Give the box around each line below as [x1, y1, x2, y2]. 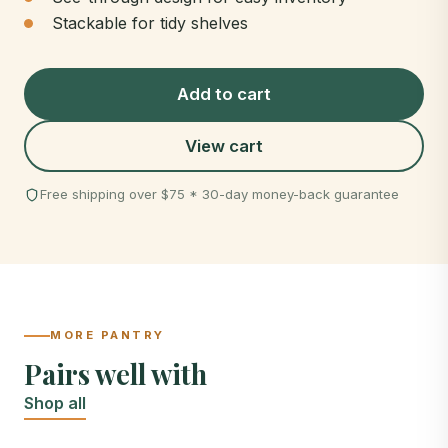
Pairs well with [24, 356, 207, 393]
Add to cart [177, 84, 271, 105]
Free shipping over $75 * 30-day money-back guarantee [40, 186, 399, 203]
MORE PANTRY [50, 328, 165, 343]
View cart [185, 136, 263, 157]
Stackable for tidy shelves [52, 13, 248, 34]
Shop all [24, 393, 86, 414]
